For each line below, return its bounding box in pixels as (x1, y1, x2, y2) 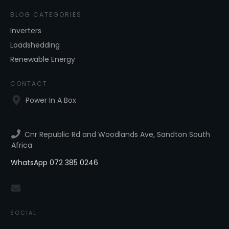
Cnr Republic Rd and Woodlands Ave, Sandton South (25, 129, 210, 140)
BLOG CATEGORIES (10, 10, 82, 19)
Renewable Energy (10, 54, 75, 65)
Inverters (10, 26, 41, 36)
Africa (11, 140, 32, 151)
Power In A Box (26, 95, 76, 106)
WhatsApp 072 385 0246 (11, 157, 98, 168)
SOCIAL (10, 209, 37, 217)
